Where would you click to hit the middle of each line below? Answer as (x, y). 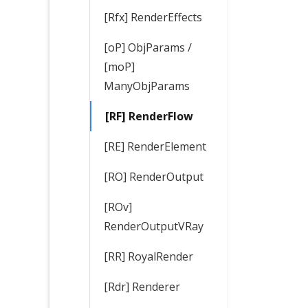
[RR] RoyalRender (148, 256)
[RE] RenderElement (155, 146)
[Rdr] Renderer (142, 286)
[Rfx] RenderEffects (153, 17)
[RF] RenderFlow (149, 116)
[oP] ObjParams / (148, 47)
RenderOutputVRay (154, 226)
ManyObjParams (147, 86)
